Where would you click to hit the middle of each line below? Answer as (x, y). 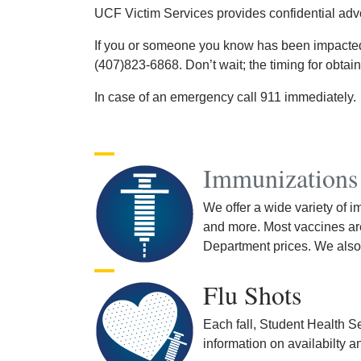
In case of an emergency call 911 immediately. (225, 97)
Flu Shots (252, 294)
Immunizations (280, 177)
